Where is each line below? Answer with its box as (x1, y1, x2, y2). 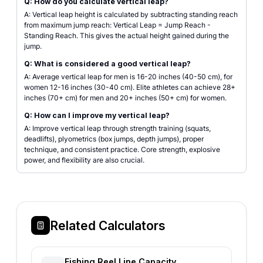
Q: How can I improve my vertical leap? (24, 111, 170, 120)
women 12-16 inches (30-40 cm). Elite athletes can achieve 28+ (24, 83, 235, 92)
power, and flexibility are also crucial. (24, 156, 144, 164)
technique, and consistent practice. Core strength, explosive (24, 145, 220, 154)
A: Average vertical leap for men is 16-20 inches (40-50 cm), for (24, 72, 232, 81)
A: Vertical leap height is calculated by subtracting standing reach (24, 10, 238, 19)
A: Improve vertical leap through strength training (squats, (24, 124, 211, 133)
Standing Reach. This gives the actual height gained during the (24, 31, 229, 40)
